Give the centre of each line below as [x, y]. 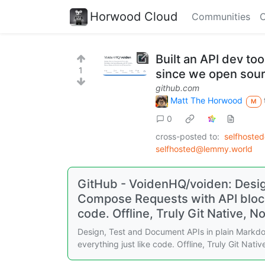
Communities [221, 17]
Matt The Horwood [206, 100]
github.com [177, 88]
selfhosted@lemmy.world [204, 148]
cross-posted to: [188, 136]
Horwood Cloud [134, 16]
